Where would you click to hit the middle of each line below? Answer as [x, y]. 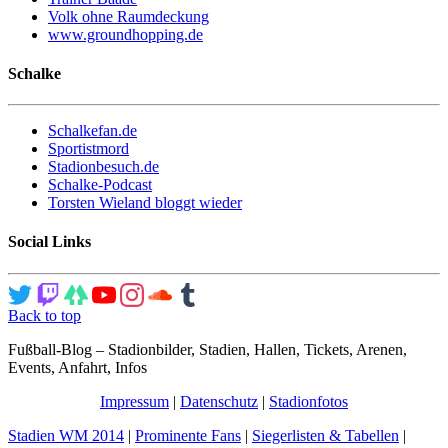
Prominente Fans [188, 435]
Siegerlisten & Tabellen [325, 435]
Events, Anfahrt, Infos [77, 367]
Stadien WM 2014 [66, 435]
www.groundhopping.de [125, 34]
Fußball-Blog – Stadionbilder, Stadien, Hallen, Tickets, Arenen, [207, 349]
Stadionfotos [308, 401]
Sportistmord [88, 149]
